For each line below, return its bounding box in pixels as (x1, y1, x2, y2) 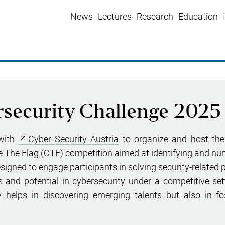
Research (137, 11, 173, 22)
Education (178, 11, 218, 22)
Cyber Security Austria (28, 134, 119, 145)
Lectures (98, 11, 132, 22)
